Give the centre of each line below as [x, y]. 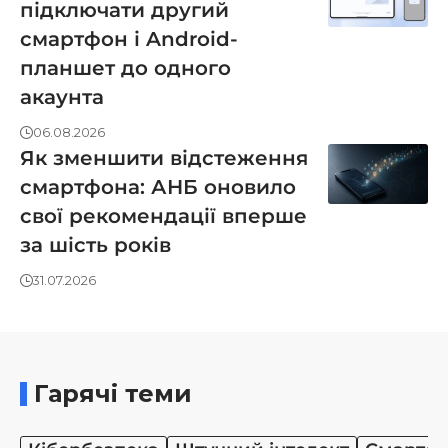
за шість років [95, 245]
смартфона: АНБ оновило [158, 187]
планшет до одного [125, 68]
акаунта [62, 97]
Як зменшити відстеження [164, 158]
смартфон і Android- [129, 39]
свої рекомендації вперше [163, 216]
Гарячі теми [113, 394]
